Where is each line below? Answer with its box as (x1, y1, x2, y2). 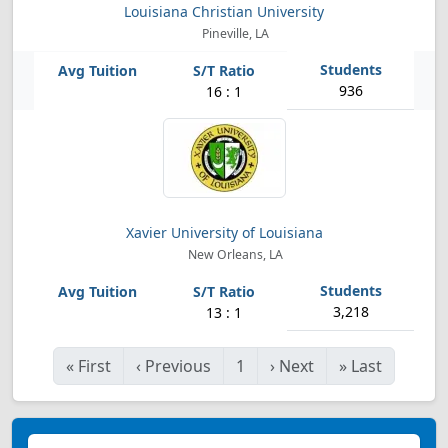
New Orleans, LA (184, 246, 283, 263)
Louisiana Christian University (124, 2, 324, 21)
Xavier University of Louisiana (125, 223, 323, 242)
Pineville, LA (198, 25, 269, 42)
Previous (145, 355, 211, 377)
